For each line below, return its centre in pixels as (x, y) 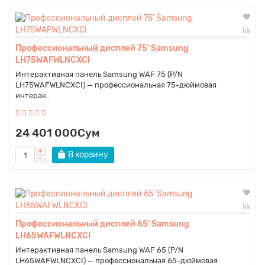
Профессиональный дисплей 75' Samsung (102, 49)
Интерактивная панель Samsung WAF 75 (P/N (99, 75)
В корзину (88, 155)
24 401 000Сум (57, 133)
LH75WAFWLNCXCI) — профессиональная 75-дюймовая (116, 85)
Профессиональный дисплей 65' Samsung (102, 224)
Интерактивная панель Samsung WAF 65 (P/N (99, 250)
